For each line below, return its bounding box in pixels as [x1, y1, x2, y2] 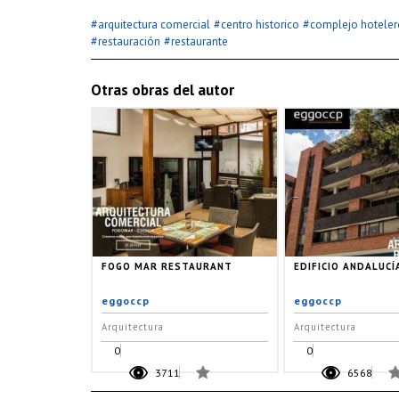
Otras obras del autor [91, 80, 234, 100]
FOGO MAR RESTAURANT [102, 259, 232, 273]
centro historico [221, 17, 299, 32]
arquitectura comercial [98, 17, 210, 32]
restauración [98, 34, 160, 49]
